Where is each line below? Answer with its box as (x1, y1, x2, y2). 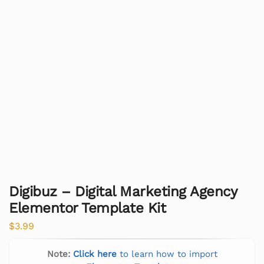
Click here (72, 249, 117, 260)
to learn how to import (116, 249, 217, 260)
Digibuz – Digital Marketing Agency (9, 183, 236, 200)
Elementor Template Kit (9, 199, 166, 216)
